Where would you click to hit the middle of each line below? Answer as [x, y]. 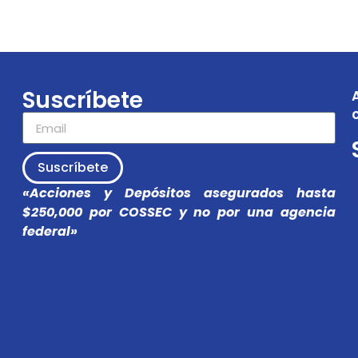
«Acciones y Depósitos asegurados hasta [179, 193]
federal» [50, 232]
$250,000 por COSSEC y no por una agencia [179, 213]
